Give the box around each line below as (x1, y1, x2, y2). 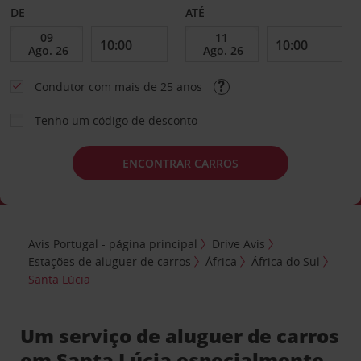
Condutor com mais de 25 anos (34, 79, 205, 94)
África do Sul (251, 253, 321, 269)
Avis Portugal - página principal (28, 235, 198, 251)
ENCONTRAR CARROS (122, 155, 239, 171)
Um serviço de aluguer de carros (20, 322, 340, 349)
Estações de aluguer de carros (28, 253, 192, 269)
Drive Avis (212, 235, 266, 251)
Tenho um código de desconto (34, 113, 197, 128)
